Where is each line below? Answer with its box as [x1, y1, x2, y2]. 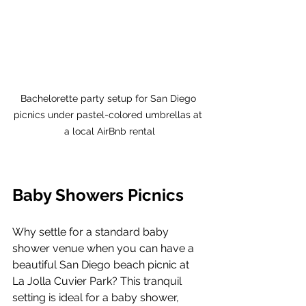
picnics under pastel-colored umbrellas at [14, 109, 205, 120]
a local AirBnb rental [64, 125, 155, 137]
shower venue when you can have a [12, 241, 197, 255]
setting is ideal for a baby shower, [12, 290, 182, 304]
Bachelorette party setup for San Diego [20, 92, 199, 104]
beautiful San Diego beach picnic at [12, 258, 192, 271]
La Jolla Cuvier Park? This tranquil [12, 274, 184, 288]
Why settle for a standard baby [12, 225, 171, 238]
